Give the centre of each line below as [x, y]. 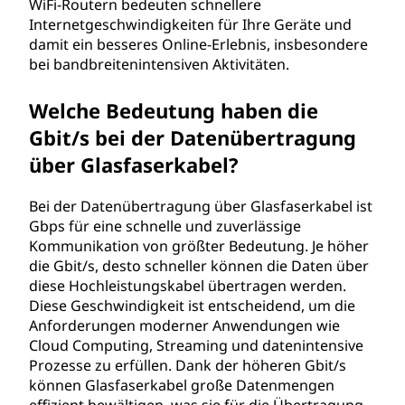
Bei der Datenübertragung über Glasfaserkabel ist [201, 206]
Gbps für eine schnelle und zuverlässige [165, 226]
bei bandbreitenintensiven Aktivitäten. [159, 64]
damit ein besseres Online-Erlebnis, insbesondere [198, 44]
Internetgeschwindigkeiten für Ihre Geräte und [190, 24]
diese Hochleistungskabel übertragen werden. [188, 286]
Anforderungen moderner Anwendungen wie [184, 325]
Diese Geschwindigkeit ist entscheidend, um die [192, 306]
